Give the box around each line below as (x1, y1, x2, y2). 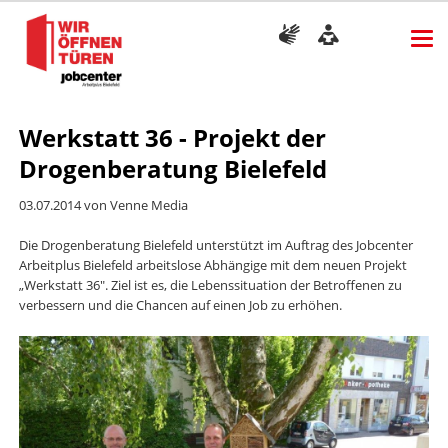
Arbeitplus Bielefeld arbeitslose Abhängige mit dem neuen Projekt (18, 256, 407, 275)
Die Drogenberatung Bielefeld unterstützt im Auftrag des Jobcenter (18, 236, 413, 255)
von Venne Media (80, 195, 188, 214)
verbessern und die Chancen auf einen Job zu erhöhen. (18, 296, 345, 315)
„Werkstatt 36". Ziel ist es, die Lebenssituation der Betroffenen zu (18, 276, 402, 295)
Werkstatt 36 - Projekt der (18, 121, 326, 155)
